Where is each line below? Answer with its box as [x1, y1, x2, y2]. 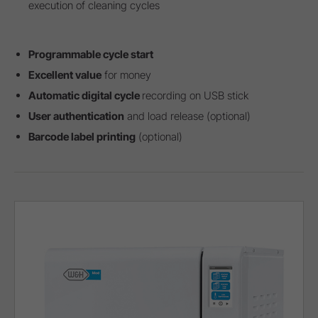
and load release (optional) [124, 109, 251, 124]
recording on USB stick [142, 89, 248, 103]
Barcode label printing [28, 130, 136, 144]
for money [102, 68, 151, 82]
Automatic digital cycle [28, 89, 142, 103]
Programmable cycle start [28, 48, 153, 62]
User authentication [28, 109, 124, 124]
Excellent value [28, 68, 102, 82]
